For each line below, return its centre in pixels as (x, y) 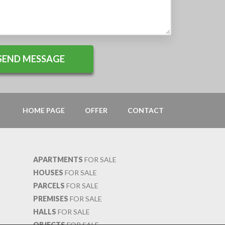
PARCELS (49, 185)
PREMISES (51, 198)
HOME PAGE (44, 110)
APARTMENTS (58, 159)
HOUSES (48, 172)
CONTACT (146, 110)
